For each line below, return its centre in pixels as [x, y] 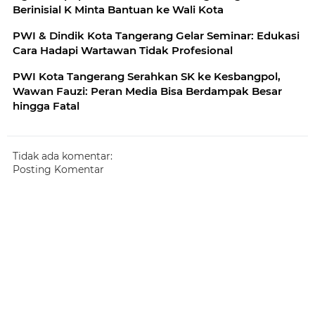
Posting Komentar [58, 170]
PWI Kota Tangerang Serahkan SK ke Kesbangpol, [147, 77]
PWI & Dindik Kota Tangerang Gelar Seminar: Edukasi [156, 36]
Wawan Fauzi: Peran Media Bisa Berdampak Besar [147, 91]
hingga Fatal [46, 106]
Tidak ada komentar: [63, 156]
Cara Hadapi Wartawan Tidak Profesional [123, 51]
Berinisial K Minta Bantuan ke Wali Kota [118, 10]
